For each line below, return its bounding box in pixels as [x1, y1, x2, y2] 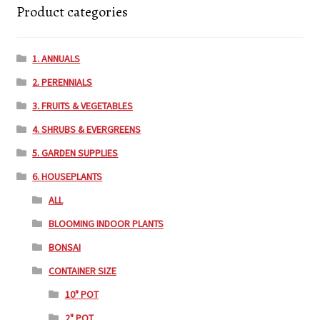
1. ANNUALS [32, 52, 81, 66]
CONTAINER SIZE [48, 264, 116, 278]
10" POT [64, 288, 99, 301]
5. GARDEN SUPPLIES [32, 146, 119, 160]
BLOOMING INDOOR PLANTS [48, 217, 164, 231]
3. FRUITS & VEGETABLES [32, 99, 134, 113]
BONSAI [48, 241, 81, 254]
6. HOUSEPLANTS [32, 170, 103, 184]
